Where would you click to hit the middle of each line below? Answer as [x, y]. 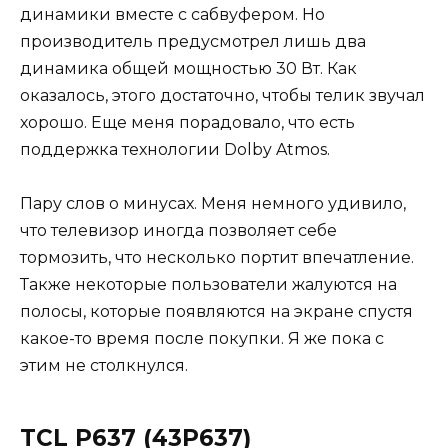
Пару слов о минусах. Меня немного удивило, [213, 203]
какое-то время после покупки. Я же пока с [202, 338]
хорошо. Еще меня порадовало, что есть [187, 122]
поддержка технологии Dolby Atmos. [177, 149]
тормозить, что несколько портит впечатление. [217, 257]
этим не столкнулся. [106, 365]
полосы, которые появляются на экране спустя [216, 311]
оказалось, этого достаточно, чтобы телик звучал [222, 95]
